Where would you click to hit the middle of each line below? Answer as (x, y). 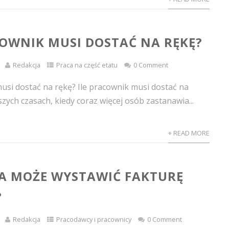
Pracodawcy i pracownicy (94, 219)
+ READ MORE (189, 133)
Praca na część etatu (87, 65)
